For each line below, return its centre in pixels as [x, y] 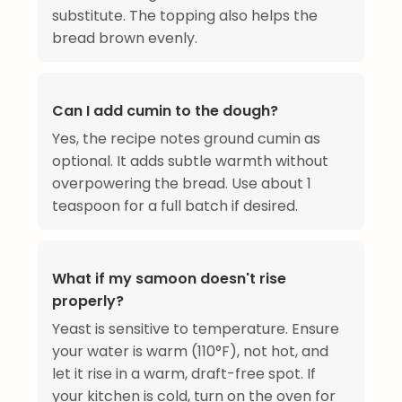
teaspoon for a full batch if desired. [175, 206]
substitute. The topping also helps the [185, 16]
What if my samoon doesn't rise [169, 279]
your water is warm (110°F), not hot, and [190, 352]
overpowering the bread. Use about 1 [182, 184]
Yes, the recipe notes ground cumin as [186, 139]
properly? [88, 301]
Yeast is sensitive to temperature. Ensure [196, 329]
